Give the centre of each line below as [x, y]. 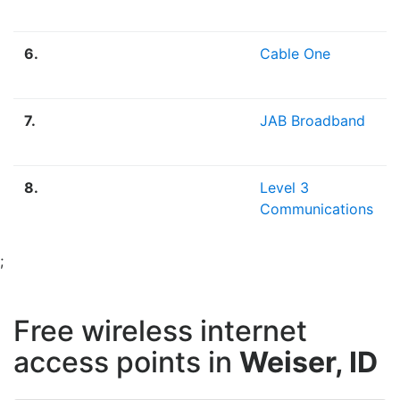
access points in [126, 362]
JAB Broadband [312, 121]
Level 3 [284, 188]
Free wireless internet [160, 331]
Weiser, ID [308, 362]
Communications [317, 209]
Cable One [295, 54]
